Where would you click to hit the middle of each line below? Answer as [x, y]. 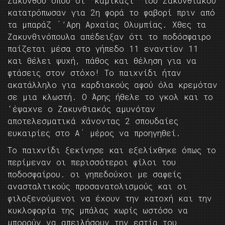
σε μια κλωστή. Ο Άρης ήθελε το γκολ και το [110, 97]
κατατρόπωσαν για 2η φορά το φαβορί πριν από [111, 13]
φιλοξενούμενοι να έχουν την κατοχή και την [110, 198]
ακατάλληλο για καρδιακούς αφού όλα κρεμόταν [113, 85]
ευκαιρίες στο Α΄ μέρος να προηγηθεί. [94, 133]
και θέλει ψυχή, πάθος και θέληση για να [102, 61]
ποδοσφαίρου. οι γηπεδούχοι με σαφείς [94, 174]
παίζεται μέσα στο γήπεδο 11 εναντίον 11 [103, 49]
